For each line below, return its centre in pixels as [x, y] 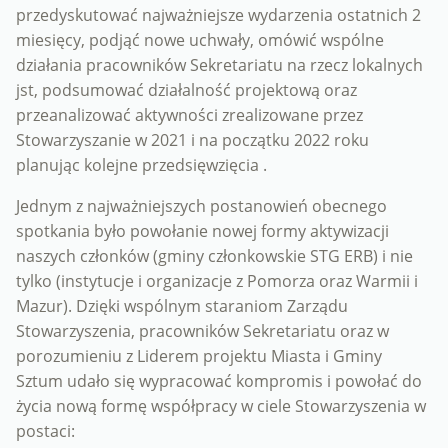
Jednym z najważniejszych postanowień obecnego [201, 206]
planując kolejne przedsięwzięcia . [141, 165]
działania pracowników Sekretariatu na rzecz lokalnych [219, 65]
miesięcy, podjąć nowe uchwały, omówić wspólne [200, 40]
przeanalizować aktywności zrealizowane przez [189, 115]
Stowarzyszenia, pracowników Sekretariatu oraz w [202, 331]
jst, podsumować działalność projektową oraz [186, 90]
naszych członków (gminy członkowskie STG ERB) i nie [214, 256]
